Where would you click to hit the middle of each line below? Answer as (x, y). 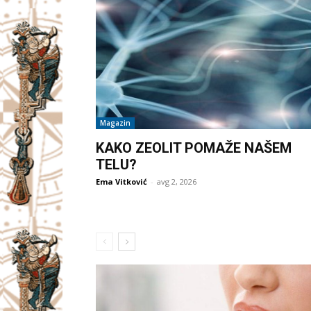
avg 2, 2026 (177, 182)
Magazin (115, 123)
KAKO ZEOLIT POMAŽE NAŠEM (194, 148)
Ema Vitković (121, 182)
